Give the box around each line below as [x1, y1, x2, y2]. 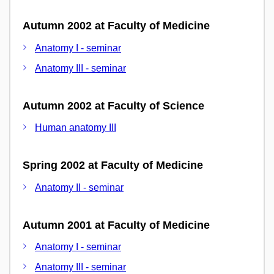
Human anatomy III [35, 122, 116, 133]
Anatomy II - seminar [35, 182, 124, 193]
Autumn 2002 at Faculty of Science [23, 99, 204, 112]
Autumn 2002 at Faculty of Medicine [23, 20, 210, 32]
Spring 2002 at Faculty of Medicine [23, 159, 203, 171]
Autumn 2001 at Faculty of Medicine [23, 218, 210, 231]
